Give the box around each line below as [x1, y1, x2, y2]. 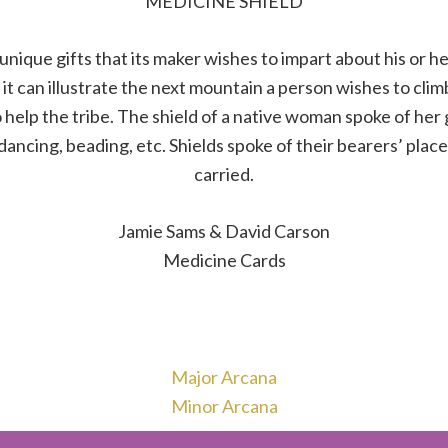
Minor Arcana [170, 395, 278, 418]
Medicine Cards [162, 249, 286, 272]
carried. [194, 163, 254, 186]
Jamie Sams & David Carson [118, 220, 330, 243]
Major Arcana [171, 366, 277, 389]
